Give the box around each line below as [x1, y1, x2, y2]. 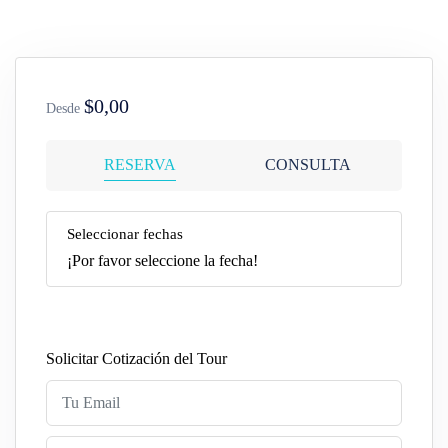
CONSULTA [265, 156, 351, 173]
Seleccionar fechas [67, 226, 183, 242]
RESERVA [104, 156, 176, 173]
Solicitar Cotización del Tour [46, 350, 227, 367]
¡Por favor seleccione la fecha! [67, 252, 258, 269]
